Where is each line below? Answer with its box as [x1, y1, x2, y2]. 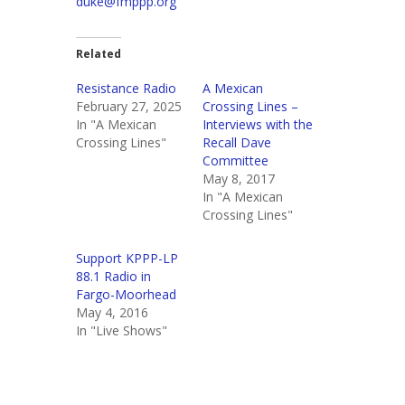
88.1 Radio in [76, 268, 151, 285]
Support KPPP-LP [76, 250, 178, 267]
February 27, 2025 [76, 98, 182, 115]
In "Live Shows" [76, 322, 167, 339]
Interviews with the [202, 116, 313, 133]
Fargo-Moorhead [76, 286, 176, 303]
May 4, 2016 [76, 304, 148, 321]
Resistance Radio [76, 80, 176, 97]
